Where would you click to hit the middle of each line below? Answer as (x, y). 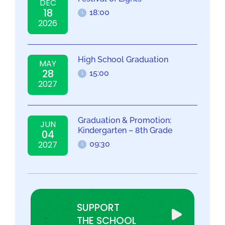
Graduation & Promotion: (125, 121)
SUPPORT (98, 208)
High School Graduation (123, 60)
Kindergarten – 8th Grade (125, 131)
